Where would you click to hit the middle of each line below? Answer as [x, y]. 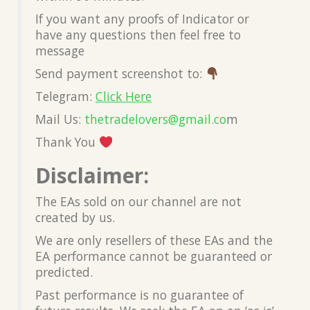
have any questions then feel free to [138, 34]
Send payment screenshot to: [120, 73]
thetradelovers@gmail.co [155, 119]
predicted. [64, 272]
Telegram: [65, 96]
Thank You [67, 142]
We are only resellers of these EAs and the [154, 240]
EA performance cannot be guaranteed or [154, 256]
